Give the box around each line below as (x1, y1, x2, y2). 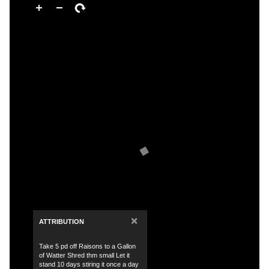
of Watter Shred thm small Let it (39, 252, 130, 259)
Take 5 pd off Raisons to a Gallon (39, 243, 136, 250)
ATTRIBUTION (39, 218, 84, 226)
